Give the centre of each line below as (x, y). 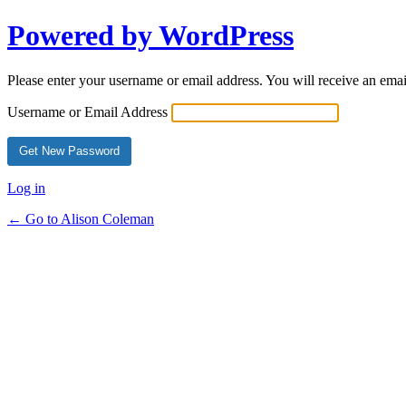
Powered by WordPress (150, 36)
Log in (26, 188)
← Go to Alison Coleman (81, 218)
